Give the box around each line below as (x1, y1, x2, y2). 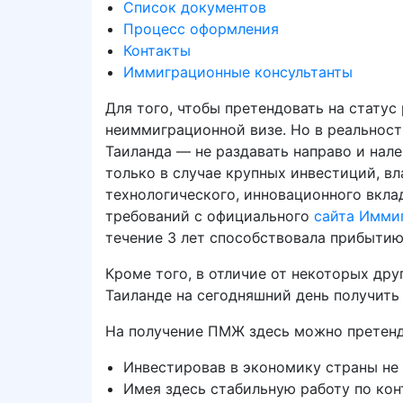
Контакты (123, 41, 191, 59)
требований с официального (105, 207, 314, 225)
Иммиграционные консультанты (123, 63, 353, 81)
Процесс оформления (123, 20, 279, 38)
